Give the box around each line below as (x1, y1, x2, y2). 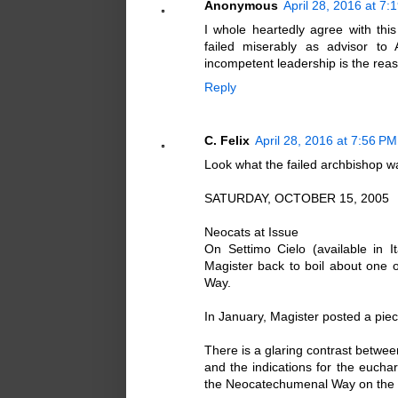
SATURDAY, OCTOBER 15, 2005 (204, 191, 389, 206)
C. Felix (204, 133, 250, 148)
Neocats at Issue (204, 225, 298, 240)
